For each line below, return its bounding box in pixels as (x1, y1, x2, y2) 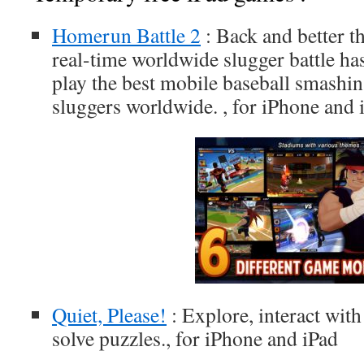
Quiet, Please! (52, 301, 167, 328)
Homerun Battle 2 (52, 21, 201, 49)
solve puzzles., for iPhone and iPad (52, 324, 338, 352)
